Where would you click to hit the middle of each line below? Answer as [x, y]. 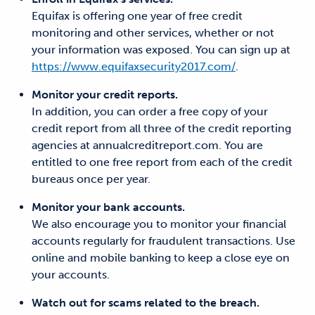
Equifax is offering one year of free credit [137, 16]
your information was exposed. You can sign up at [161, 50]
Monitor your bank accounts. [108, 207]
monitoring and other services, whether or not [153, 33]
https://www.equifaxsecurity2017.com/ [134, 66]
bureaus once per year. [91, 179]
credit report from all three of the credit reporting [161, 128]
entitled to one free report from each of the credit [162, 162]
